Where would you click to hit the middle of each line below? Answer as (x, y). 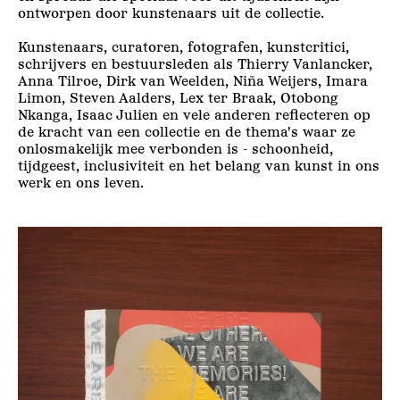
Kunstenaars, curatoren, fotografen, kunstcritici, (183, 47)
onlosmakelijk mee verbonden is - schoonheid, (175, 149)
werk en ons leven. (81, 183)
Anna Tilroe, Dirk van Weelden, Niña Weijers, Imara (193, 81)
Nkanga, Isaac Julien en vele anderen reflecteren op (194, 115)
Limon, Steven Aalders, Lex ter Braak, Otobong (178, 98)
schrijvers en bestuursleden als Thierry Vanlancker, (195, 64)
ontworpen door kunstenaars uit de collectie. (175, 13)
